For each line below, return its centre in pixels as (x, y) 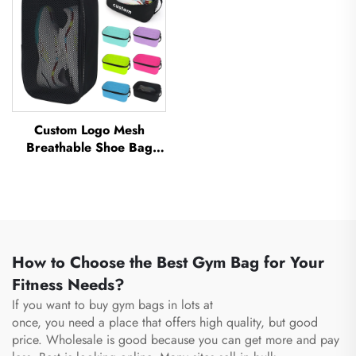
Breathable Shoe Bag (89, 147)
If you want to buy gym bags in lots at (112, 304)
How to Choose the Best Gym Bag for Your (168, 262)
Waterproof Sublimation (89, 164)
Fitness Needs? (68, 284)
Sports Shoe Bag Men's (89, 217)
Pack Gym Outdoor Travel (89, 199)
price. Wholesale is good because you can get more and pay (176, 339)
